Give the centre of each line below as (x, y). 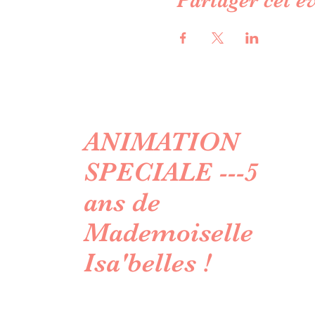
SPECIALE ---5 (171, 172)
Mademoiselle (169, 232)
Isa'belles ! (147, 262)
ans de (122, 202)
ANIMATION (162, 141)
